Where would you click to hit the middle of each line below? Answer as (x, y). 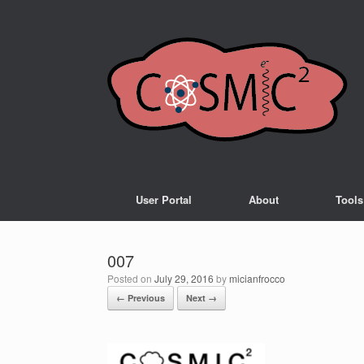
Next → (201, 298)
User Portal (164, 199)
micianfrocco (257, 278)
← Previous (141, 298)
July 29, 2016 (184, 278)
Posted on (134, 278)
